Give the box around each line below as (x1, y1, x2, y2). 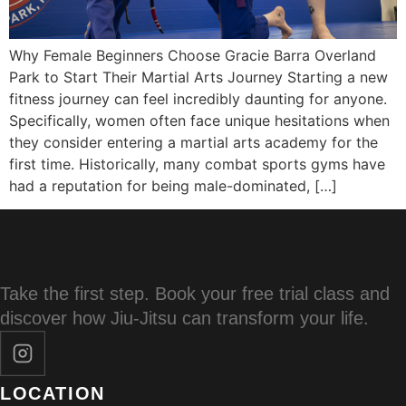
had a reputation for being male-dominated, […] (9, 176, 337, 195)
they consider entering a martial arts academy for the (9, 132, 378, 151)
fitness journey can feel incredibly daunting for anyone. (9, 89, 387, 108)
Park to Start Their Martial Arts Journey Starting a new (9, 67, 388, 86)
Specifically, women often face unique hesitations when (9, 111, 390, 130)
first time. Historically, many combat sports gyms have (9, 154, 385, 173)
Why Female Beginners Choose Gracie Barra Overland (9, 45, 376, 64)
